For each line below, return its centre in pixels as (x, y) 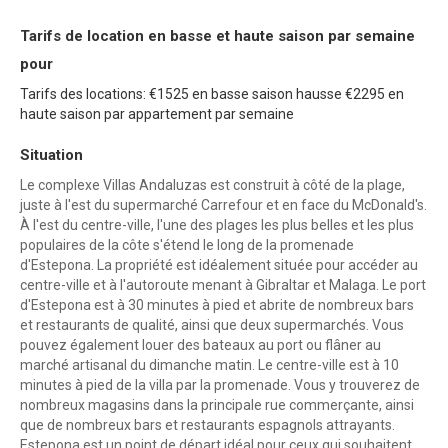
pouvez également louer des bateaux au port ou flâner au (200, 345)
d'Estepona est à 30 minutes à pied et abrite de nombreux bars (217, 305)
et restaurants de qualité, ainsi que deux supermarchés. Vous (212, 325)
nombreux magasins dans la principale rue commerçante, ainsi (217, 405)
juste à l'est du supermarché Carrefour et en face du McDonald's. (223, 205)
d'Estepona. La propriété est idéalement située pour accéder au (219, 265)
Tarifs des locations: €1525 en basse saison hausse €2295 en (212, 94)
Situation (51, 155)
